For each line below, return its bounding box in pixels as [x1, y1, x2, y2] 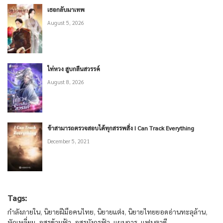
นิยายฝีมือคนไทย [44, 207, 94, 217]
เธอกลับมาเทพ [47, 5, 85, 13]
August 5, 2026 [47, 18, 84, 26]
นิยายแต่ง [97, 207, 124, 217]
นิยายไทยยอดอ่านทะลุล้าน [128, 207, 206, 217]
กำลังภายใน [7, 207, 40, 217]
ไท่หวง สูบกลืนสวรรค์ [47, 64, 100, 73]
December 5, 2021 [47, 137, 90, 145]
